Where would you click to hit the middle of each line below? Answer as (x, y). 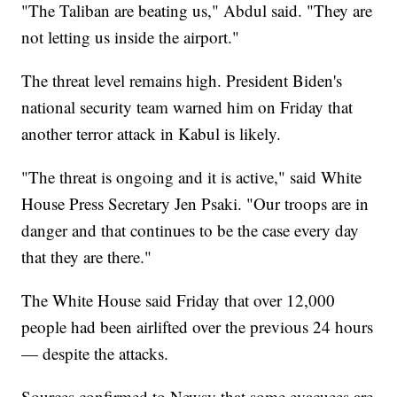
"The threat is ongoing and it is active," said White (192, 176)
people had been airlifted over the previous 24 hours (198, 326)
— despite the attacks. (101, 353)
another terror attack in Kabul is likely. (154, 133)
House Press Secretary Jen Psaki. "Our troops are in (195, 203)
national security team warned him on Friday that (187, 106)
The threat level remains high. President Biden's (182, 80)
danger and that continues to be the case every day (191, 230)
